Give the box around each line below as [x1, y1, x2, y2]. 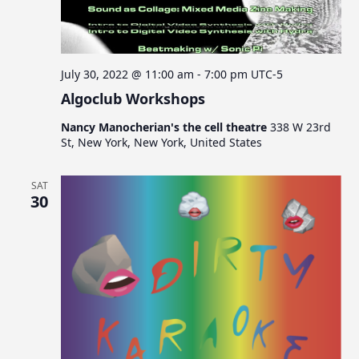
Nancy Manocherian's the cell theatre [61, 119, 271, 135]
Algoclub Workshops [61, 88, 206, 108]
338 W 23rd [270, 119, 332, 135]
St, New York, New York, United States [61, 134, 263, 150]
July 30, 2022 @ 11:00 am [61, 66, 195, 82]
